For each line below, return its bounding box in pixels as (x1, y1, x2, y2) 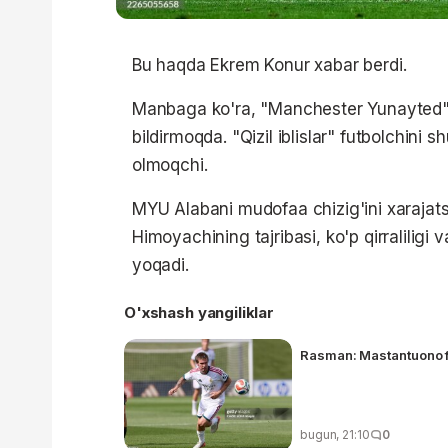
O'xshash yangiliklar (124, 302, 274, 322)
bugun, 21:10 (300, 426, 370, 442)
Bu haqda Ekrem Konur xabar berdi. (132, 54, 407, 75)
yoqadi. (132, 254, 189, 275)
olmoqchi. (132, 154, 208, 175)
